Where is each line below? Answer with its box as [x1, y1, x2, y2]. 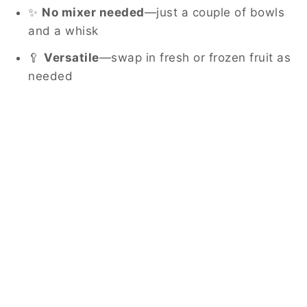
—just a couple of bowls [144, 5, 284, 19]
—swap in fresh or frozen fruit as [99, 50, 291, 64]
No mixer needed [42, 5, 145, 19]
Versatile [44, 50, 99, 64]
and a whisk [28, 23, 99, 38]
